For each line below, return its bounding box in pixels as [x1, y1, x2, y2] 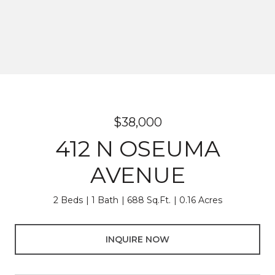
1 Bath [91, 195, 118, 206]
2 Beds [53, 195, 83, 206]
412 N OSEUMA [55, 135, 220, 162]
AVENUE [90, 161, 185, 188]
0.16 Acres [179, 195, 222, 206]
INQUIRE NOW [106, 233, 169, 245]
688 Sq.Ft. [126, 195, 171, 206]
